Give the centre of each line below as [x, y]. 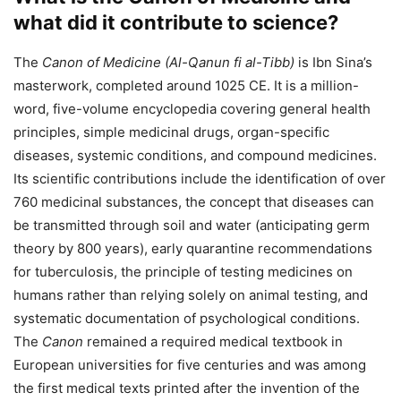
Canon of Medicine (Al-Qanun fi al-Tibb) [168, 62]
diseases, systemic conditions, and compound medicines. [195, 155]
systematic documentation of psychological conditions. [187, 318]
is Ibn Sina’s [333, 62]
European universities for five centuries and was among [190, 364]
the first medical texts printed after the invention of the [187, 388]
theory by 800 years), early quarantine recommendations [193, 248]
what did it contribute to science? [176, 22]
